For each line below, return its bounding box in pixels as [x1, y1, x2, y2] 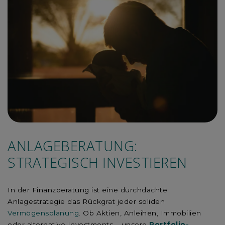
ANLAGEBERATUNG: [8, 136, 138, 155]
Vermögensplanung [8, 209, 79, 217]
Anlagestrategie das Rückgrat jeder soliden [8, 197, 165, 206]
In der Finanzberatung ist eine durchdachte [8, 186, 167, 194]
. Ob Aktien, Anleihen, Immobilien [79, 209, 201, 217]
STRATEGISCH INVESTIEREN [8, 152, 191, 172]
